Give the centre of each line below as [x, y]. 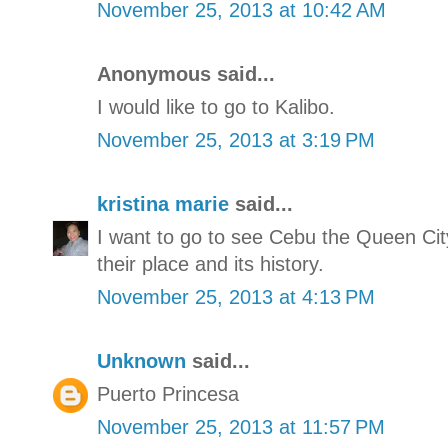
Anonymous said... [186, 73]
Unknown [141, 360]
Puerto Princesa [168, 393]
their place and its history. [210, 263]
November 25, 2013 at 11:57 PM [241, 426]
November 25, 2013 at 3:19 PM [236, 139]
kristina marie [163, 203]
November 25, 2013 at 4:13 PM [236, 296]
